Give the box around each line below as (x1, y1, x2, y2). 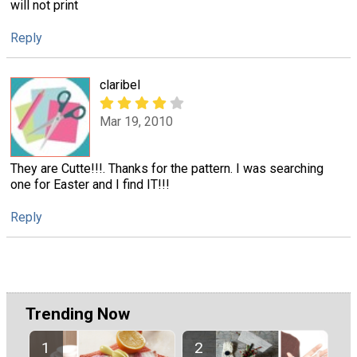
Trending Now (25, 304, 130, 324)
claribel (100, 76, 140, 92)
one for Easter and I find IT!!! (10, 176, 170, 192)
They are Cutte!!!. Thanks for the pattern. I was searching (10, 160, 324, 176)
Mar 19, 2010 (100, 114, 173, 130)
